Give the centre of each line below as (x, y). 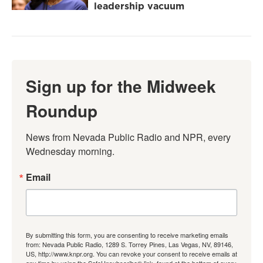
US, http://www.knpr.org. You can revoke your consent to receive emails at (131, 254)
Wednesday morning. (70, 151)
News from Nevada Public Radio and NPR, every (128, 137)
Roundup (62, 111)
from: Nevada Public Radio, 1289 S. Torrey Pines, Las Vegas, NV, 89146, (129, 245)
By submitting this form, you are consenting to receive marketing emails (127, 235)
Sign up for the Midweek (121, 86)
